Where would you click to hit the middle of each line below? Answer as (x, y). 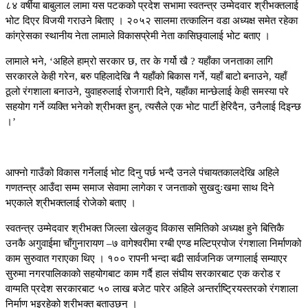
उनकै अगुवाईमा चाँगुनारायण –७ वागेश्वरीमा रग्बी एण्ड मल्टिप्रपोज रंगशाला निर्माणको (153, 244)
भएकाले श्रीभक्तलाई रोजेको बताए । (71, 203)
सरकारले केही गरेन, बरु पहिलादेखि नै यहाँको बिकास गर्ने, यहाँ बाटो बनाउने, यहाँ (146, 77)
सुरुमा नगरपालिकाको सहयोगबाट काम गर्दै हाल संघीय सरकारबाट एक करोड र (143, 274)
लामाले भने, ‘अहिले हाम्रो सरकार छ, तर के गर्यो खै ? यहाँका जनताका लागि (139, 62)
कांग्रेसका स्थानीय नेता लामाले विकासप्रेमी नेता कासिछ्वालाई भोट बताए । (138, 36)
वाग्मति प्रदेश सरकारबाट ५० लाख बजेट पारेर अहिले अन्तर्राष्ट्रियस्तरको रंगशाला (152, 289)
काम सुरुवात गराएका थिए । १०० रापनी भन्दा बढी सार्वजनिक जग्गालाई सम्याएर (146, 259)
